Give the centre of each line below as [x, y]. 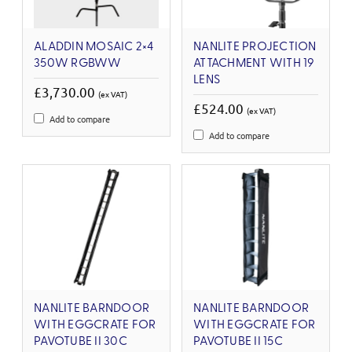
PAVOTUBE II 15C [238, 341]
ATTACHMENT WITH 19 [254, 63]
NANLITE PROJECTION [255, 47]
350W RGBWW [78, 63]
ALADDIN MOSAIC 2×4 [94, 47]
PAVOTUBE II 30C [81, 341]
